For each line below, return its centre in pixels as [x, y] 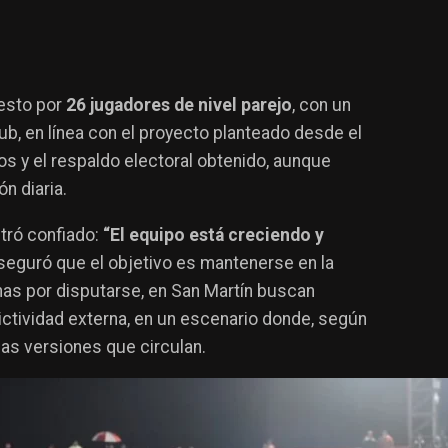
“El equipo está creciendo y [213, 234]
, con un [321, 105]
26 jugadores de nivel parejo [179, 105]
